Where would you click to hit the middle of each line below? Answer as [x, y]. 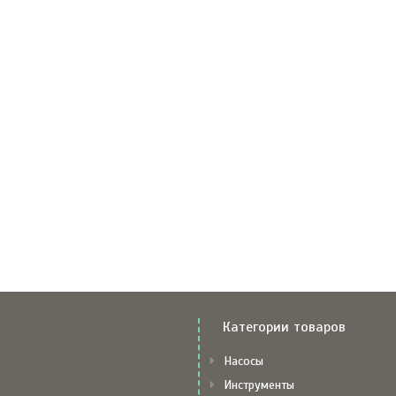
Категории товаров [284, 327]
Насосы [244, 361]
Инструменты [259, 385]
